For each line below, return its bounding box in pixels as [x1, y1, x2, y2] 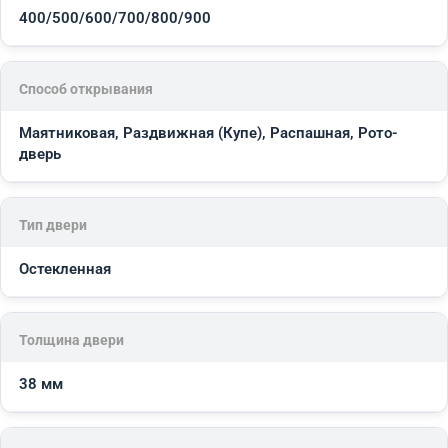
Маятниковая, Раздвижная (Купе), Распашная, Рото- [19, 123, 398, 142]
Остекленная [19, 259, 111, 278]
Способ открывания [19, 80, 153, 97]
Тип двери [19, 216, 87, 233]
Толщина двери [19, 331, 124, 348]
